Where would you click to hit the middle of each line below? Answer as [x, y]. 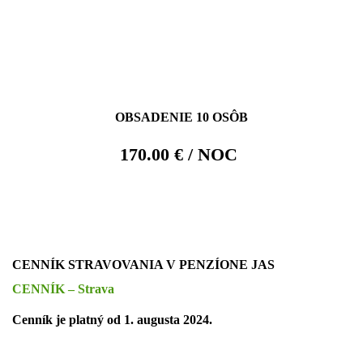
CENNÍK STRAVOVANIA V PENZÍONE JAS [143, 265]
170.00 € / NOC [181, 155]
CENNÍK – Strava [63, 289]
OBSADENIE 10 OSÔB [181, 117]
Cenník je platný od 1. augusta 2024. [112, 320]
